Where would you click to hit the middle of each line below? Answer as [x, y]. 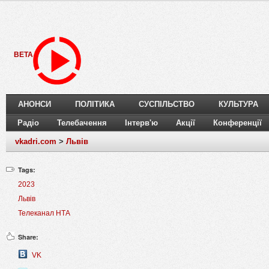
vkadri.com [36, 142]
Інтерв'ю [141, 123]
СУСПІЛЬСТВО [167, 104]
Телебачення [82, 123]
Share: [28, 237]
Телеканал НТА [44, 213]
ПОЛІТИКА [95, 104]
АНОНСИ [35, 104]
